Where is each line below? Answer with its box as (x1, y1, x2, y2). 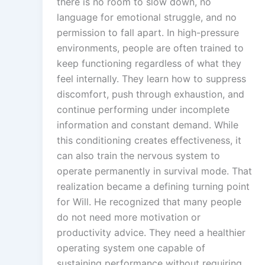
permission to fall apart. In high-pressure (57, 27, 239, 39)
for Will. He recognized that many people (57, 196, 241, 208)
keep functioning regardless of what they (57, 57, 241, 70)
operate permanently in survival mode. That (57, 165, 252, 177)
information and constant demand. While (57, 119, 238, 131)
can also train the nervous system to (57, 150, 220, 162)
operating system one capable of (57, 242, 205, 254)
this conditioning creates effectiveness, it (57, 134, 241, 147)
